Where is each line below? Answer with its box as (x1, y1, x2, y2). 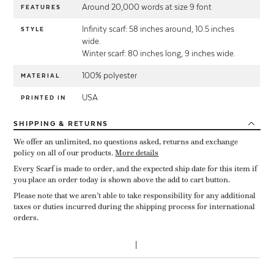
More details (115, 148, 159, 158)
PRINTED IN (21, 94, 67, 102)
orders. (13, 213, 39, 223)
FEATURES (21, 4, 62, 11)
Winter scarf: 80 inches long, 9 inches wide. (82, 49, 236, 59)
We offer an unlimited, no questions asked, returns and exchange (13, 137, 239, 147)
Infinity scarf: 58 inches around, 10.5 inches (82, 24, 235, 34)
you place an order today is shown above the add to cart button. (13, 175, 231, 185)
